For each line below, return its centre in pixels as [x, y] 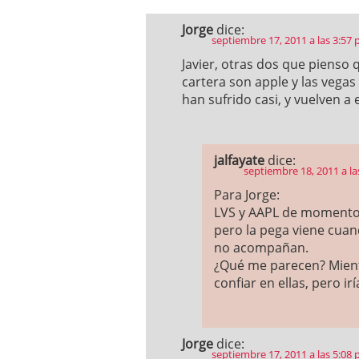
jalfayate [239, 160]
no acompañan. [261, 248]
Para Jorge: [247, 195]
